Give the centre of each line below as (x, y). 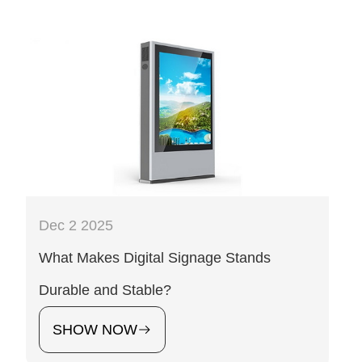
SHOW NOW (95, 329)
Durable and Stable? (105, 290)
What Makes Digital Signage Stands (155, 257)
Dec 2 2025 (76, 225)
